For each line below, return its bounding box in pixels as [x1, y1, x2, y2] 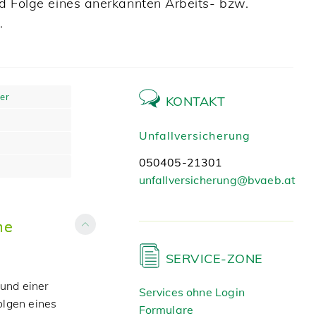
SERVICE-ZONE [165, 250, 263, 267]
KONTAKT [165, 93, 226, 109]
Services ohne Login [138, 285, 245, 299]
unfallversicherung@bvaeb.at [138, 173, 296, 187]
